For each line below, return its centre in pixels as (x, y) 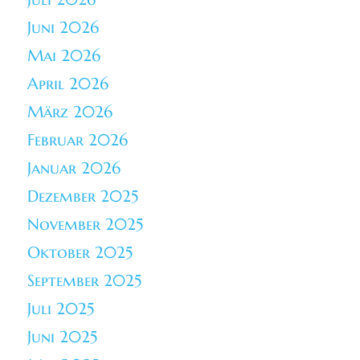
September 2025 (85, 281)
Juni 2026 (63, 28)
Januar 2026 (74, 169)
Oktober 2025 (80, 253)
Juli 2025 (61, 309)
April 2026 (68, 84)
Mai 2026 (64, 56)
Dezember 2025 (83, 197)
